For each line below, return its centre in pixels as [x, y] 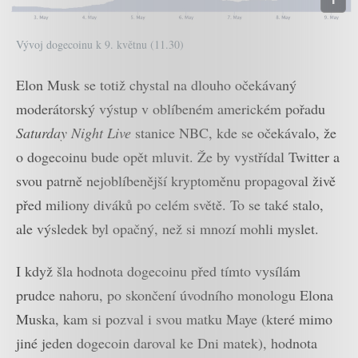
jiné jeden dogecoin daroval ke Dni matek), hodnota [167, 342]
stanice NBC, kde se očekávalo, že [234, 133]
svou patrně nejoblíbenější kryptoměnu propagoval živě [176, 181]
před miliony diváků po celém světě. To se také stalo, [170, 205]
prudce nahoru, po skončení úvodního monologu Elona [175, 294]
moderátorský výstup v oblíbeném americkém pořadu [171, 109]
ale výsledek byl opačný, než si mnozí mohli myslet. [167, 229]
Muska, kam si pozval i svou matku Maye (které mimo [174, 318]
